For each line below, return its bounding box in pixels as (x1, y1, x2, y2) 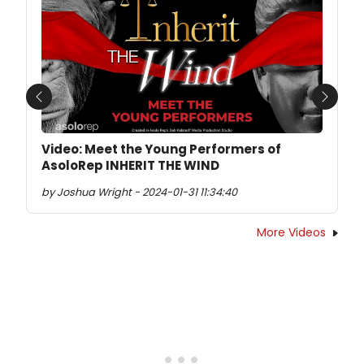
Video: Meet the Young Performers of (41, 141, 281, 158)
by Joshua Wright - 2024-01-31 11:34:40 (41, 185, 237, 200)
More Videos (257, 224, 326, 241)
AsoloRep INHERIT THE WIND (41, 157, 219, 175)
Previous (37, 96, 92, 115)
